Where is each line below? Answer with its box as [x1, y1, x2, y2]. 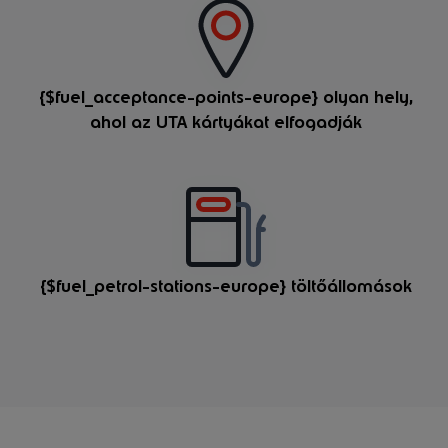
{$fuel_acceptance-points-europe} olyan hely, [39, 86, 414, 108]
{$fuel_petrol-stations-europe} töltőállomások [40, 276, 413, 298]
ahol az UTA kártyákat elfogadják [90, 111, 363, 133]
